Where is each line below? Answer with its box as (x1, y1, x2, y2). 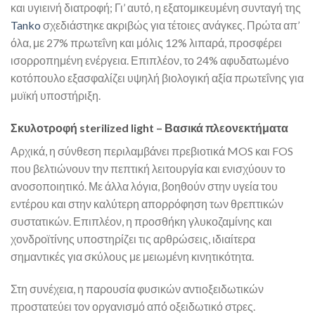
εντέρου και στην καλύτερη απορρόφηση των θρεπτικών (11, 197, 283, 211)
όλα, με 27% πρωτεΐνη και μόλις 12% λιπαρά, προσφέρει (11, 36, 282, 50)
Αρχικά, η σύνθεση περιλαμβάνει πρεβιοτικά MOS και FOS (11, 144, 293, 158)
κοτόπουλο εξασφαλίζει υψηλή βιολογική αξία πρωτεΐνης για (11, 71, 304, 85)
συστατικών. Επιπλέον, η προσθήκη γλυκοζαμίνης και (11, 214, 272, 229)
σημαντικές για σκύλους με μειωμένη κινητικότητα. (11, 250, 254, 264)
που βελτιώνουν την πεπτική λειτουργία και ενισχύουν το (11, 162, 285, 176)
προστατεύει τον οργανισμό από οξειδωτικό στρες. (11, 299, 255, 313)
